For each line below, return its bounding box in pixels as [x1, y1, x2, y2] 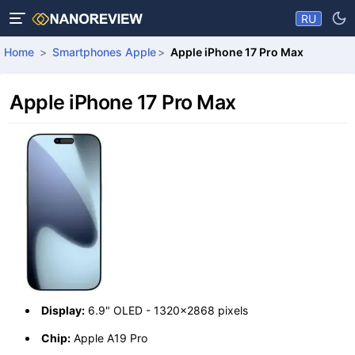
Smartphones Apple [52, 45, 156, 59]
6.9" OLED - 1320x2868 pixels [85, 303, 248, 317]
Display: [41, 303, 85, 317]
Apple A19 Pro [71, 330, 147, 345]
